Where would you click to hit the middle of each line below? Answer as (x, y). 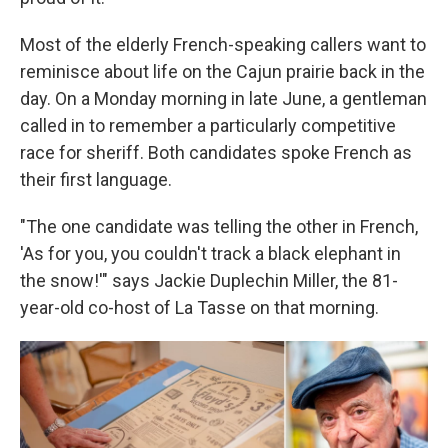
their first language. (96, 179)
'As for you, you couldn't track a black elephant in (210, 253)
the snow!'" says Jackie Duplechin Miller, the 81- (209, 280)
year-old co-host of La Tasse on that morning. (199, 307)
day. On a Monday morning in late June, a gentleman (223, 98)
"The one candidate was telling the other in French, (219, 226)
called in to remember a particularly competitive (208, 125)
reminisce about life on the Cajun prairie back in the (222, 71)
